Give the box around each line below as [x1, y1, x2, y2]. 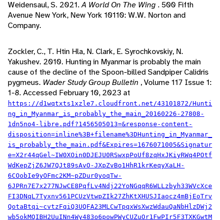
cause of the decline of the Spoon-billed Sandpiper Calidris [8, 67, 209, 78]
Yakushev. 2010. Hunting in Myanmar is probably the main [8, 56, 201, 67]
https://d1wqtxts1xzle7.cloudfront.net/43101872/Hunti [8, 100, 212, 108]
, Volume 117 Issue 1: [140, 77, 212, 88]
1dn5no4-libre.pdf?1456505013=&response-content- [8, 120, 192, 128]
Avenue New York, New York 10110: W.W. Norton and [8, 10, 186, 21]
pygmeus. [8, 77, 43, 88]
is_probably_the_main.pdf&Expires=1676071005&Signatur [8, 141, 212, 149]
